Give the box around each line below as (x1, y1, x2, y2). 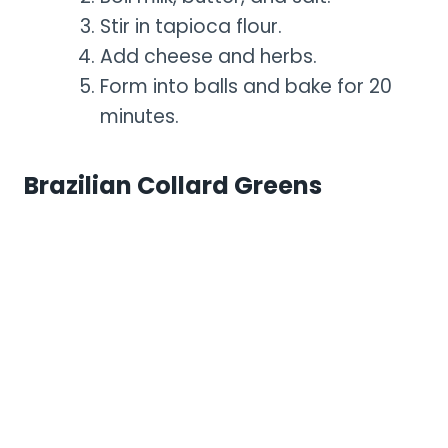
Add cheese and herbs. (100, 42, 317, 70)
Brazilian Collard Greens (24, 168, 322, 202)
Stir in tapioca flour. (100, 12, 282, 40)
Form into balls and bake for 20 (100, 72, 392, 100)
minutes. (100, 102, 179, 130)
